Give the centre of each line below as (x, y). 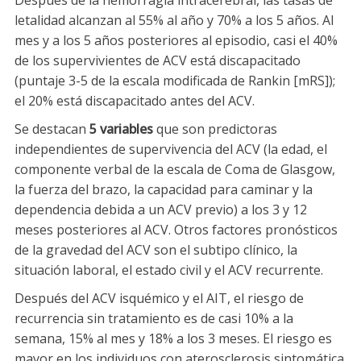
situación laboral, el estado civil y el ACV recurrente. (169, 270)
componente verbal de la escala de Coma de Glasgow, (175, 170)
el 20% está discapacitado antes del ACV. (135, 101)
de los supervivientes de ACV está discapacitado (158, 61)
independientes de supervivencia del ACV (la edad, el (171, 149)
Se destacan (52, 129)
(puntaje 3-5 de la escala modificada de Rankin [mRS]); (175, 81)
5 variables (121, 129)
